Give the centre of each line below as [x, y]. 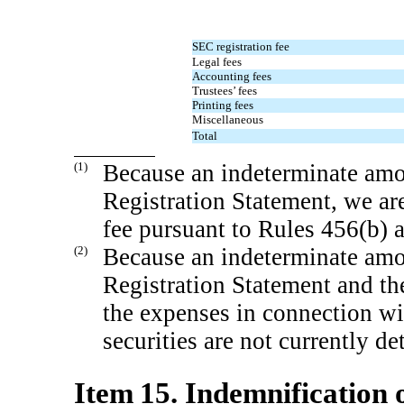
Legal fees [217, 62]
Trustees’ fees [225, 91]
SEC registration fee [241, 47]
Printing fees [223, 106]
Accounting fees [232, 77]
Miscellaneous [228, 120]
